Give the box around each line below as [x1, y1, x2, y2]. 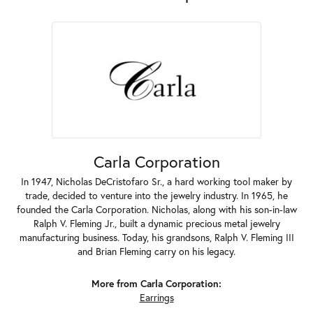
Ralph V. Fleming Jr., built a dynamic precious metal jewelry [33, 217, 280, 230]
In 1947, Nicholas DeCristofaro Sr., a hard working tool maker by [21, 175, 292, 188]
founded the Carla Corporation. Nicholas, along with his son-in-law [16, 203, 297, 216]
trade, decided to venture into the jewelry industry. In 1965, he [25, 189, 288, 202]
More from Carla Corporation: [92, 277, 221, 290]
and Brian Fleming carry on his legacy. [78, 245, 235, 258]
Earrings [139, 291, 174, 304]
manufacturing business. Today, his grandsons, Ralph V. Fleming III [19, 231, 294, 244]
